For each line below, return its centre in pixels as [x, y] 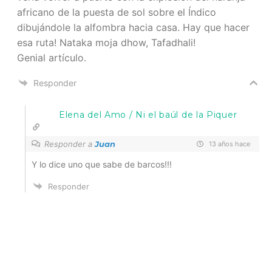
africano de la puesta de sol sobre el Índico [117, 12]
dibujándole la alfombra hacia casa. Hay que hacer [133, 27]
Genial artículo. [52, 57]
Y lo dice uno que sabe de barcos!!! [102, 164]
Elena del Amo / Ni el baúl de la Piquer [148, 114]
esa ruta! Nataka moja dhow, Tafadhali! [106, 42]
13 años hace [229, 144]
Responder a [70, 144]
